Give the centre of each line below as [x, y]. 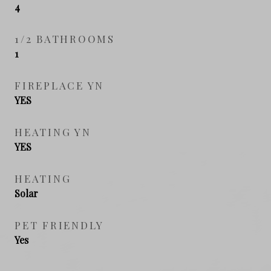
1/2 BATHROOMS [65, 38]
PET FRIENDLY [59, 225]
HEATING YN [53, 132]
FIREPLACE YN [59, 85]
